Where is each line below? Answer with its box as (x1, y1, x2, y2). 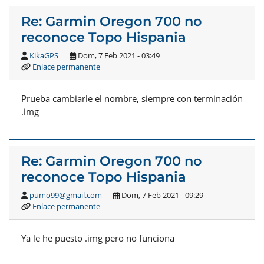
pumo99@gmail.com (29, 190, 102, 201)
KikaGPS (29, 50, 58, 61)
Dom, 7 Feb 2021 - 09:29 (120, 190, 203, 201)
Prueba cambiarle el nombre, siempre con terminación (21, 93, 243, 105)
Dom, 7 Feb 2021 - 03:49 (76, 50, 160, 61)
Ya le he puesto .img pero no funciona (21, 232, 174, 245)
